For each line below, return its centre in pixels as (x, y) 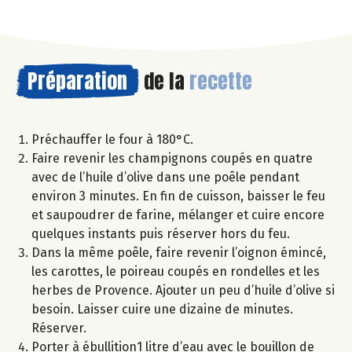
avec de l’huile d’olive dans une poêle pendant (165, 177)
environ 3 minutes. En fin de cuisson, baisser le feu (178, 196)
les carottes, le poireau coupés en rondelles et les (176, 271)
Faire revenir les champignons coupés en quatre (172, 158)
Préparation (77, 81)
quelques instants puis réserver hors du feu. (161, 233)
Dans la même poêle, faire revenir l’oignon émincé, (179, 252)
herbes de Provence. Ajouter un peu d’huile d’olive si (183, 290)
